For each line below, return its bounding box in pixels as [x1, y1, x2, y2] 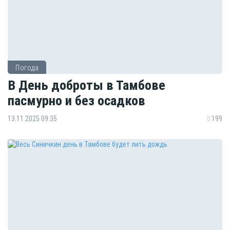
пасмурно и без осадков [8, 92, 145, 108]
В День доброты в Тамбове [8, 76, 165, 93]
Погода [15, 63, 39, 72]
